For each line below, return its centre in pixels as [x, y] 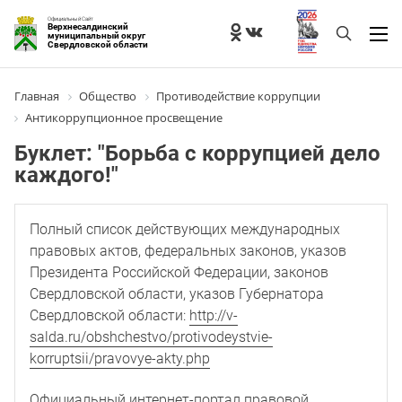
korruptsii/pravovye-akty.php [120, 358]
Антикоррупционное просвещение [124, 117]
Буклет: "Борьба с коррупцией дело [197, 153]
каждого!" [66, 175]
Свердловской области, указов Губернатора [177, 293]
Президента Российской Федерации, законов [179, 272]
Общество [108, 96]
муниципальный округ [96, 35]
